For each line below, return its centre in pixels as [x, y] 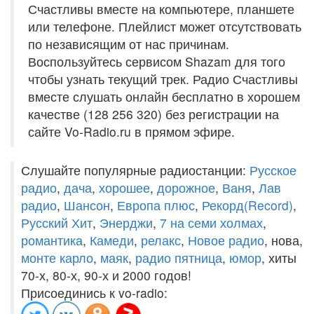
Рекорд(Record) [247, 205]
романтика [52, 240]
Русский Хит [57, 223]
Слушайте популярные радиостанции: [135, 170]
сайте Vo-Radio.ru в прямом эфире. [131, 131]
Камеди [112, 240]
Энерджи [126, 223]
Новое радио [226, 240]
